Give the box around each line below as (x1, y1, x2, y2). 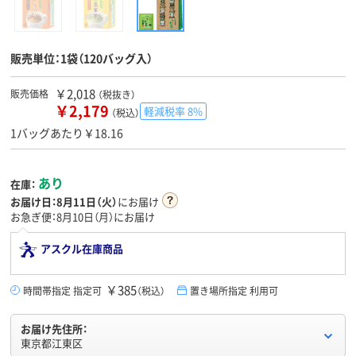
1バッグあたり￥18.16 (10, 125, 123, 141)
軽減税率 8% (144, 103, 203, 119)
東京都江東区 (21, 335, 83, 351)
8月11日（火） (56, 194, 118, 210)
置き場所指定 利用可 (190, 284, 278, 298)
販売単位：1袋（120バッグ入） (10, 50, 153, 67)
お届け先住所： (21, 321, 87, 337)
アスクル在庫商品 (41, 241, 123, 257)
